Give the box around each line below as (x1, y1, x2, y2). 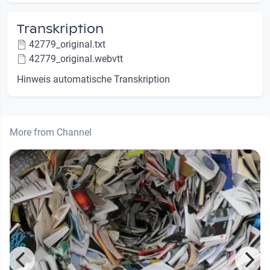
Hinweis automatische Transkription (17, 74, 170, 86)
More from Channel (10, 127, 92, 139)
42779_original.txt (29, 39, 105, 51)
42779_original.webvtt (29, 53, 123, 65)
